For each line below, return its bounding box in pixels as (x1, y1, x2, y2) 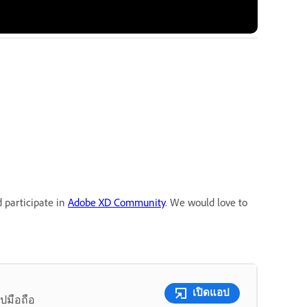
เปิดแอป (193, 286, 230, 299)
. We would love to (165, 195, 247, 209)
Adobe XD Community (68, 195, 165, 209)
